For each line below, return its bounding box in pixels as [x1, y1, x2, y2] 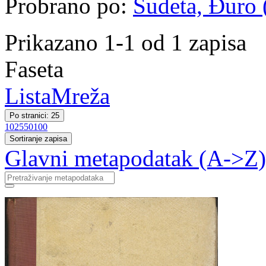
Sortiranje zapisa [9, 134, 67, 143]
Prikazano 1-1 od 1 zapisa [5, 30, 246, 55]
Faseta [5, 56, 64, 82]
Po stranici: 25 [9, 111, 59, 120]
